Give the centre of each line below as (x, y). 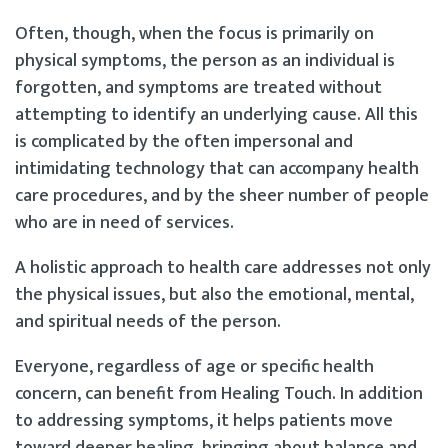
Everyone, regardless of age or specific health (194, 366)
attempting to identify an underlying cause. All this (216, 114)
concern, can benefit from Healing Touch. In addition (219, 393)
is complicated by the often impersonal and (184, 141)
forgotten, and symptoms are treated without (198, 87)
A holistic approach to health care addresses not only (223, 267)
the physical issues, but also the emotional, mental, (214, 294)
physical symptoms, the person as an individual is (205, 60)
